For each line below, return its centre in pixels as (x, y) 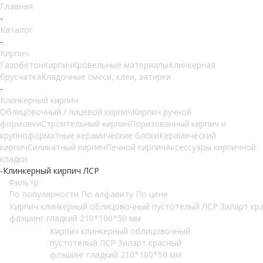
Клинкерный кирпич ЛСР (51, 171)
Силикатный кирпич (67, 147)
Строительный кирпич (85, 124)
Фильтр (24, 182)
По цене (152, 194)
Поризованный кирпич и (178, 124)
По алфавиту (107, 194)
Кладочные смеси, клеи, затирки (106, 77)
